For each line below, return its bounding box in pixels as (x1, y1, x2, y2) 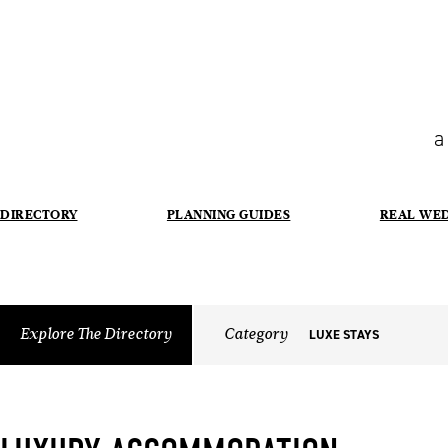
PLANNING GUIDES (166, 204, 291, 224)
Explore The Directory (20, 324, 172, 345)
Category (224, 324, 288, 345)
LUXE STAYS (309, 325, 379, 343)
